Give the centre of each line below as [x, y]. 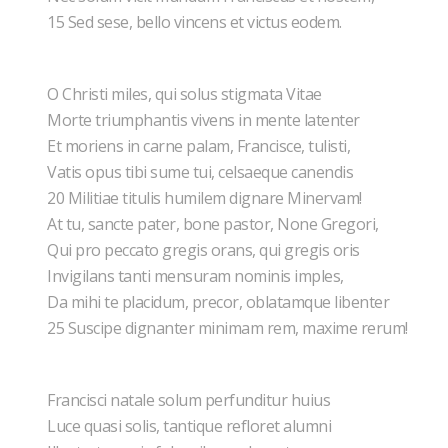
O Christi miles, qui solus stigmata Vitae [186, 94]
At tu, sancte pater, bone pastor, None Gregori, [214, 224]
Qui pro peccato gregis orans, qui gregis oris [205, 250]
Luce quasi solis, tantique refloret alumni [191, 426]
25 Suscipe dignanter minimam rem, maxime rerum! [229, 328]
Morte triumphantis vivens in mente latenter [205, 120]
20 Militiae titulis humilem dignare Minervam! [206, 198]
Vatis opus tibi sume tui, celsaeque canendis [202, 172]
